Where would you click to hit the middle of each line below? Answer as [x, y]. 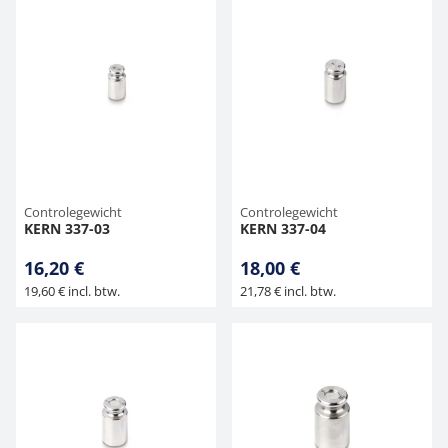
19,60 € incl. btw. [72, 291]
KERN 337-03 [67, 228]
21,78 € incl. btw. [288, 291]
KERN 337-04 [283, 228]
